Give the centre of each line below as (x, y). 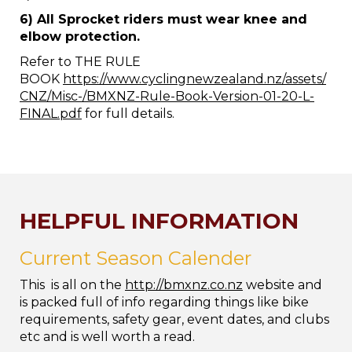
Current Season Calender (138, 258)
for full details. (128, 114)
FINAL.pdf (51, 114)
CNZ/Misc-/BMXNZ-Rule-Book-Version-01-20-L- (167, 96)
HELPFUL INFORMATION (159, 221)
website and (282, 285)
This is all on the (72, 285)
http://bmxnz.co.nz (184, 285)
